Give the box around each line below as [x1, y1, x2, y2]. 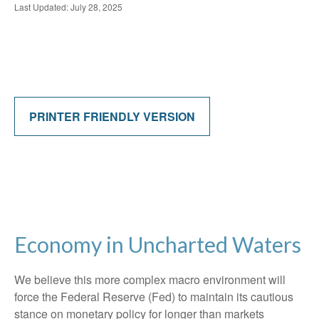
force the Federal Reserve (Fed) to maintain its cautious [14, 288, 293, 305]
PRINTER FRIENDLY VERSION [29, 108, 195, 125]
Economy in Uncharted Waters [14, 231, 301, 257]
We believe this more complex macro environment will [14, 271, 286, 288]
